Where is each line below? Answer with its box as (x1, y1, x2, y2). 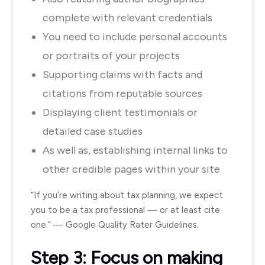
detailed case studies (43, 125, 143, 138)
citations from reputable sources (43, 87, 202, 100)
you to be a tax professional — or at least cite (31, 205, 220, 215)
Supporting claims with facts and (43, 68, 202, 81)
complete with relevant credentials (43, 11, 212, 24)
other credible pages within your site (43, 163, 220, 176)
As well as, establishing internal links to (43, 144, 228, 157)
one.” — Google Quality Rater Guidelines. (31, 219, 199, 230)
